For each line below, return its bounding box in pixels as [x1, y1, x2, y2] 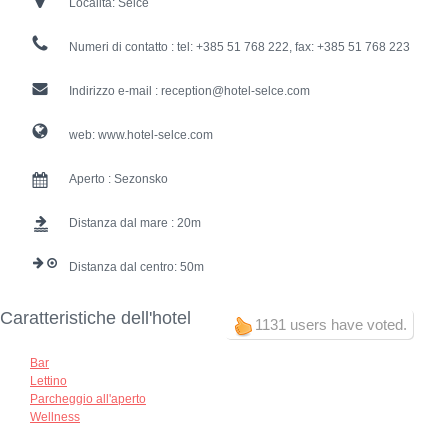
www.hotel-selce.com [98, 128, 213, 143]
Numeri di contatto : [69, 40, 177, 55]
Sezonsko [114, 172, 168, 187]
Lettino [30, 374, 67, 389]
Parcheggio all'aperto [30, 392, 146, 407]
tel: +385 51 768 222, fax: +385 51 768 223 [177, 40, 410, 55]
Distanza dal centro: [69, 260, 180, 275]
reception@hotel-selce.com [161, 84, 310, 99]
